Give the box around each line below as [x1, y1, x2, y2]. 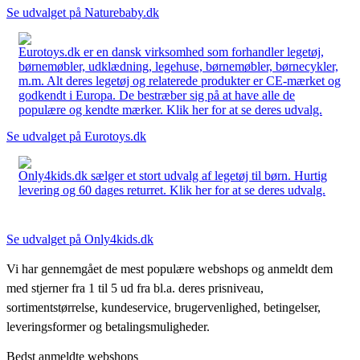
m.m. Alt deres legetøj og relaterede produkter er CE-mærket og [18, 73, 341, 88]
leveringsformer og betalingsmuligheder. [6, 319, 210, 333]
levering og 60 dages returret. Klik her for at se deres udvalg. [18, 182, 325, 197]
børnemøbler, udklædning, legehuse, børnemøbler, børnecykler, [18, 59, 338, 73]
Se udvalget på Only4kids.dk [6, 231, 153, 246]
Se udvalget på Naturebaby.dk [6, 5, 159, 19]
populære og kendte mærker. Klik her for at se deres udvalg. [18, 102, 322, 117]
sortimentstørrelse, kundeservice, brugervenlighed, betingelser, [6, 300, 321, 314]
